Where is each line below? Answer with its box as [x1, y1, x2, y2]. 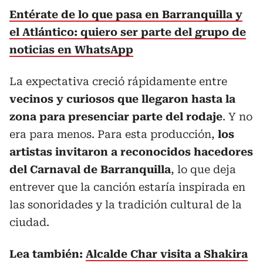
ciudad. [9, 216, 49, 228]
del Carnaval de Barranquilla [9, 163, 171, 176]
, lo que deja [171, 163, 236, 176]
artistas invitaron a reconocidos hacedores [9, 146, 253, 158]
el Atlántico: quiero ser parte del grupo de [9, 26, 246, 38]
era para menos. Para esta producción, [9, 128, 215, 140]
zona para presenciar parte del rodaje [9, 110, 222, 123]
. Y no [222, 110, 252, 123]
